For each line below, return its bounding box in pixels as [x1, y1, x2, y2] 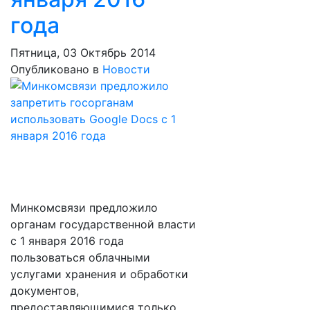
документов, [10, 284, 79, 298]
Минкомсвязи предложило [10, 201, 158, 215]
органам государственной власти [10, 217, 196, 231]
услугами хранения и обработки [10, 267, 188, 281]
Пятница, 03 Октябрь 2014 [10, 46, 156, 60]
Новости [102, 62, 150, 76]
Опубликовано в [10, 62, 99, 76]
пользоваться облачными [10, 250, 150, 264]
